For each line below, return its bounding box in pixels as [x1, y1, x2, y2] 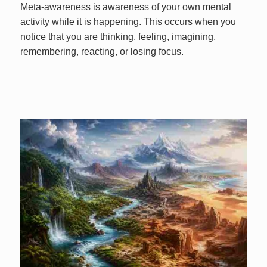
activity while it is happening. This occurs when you [20, 17, 237, 27]
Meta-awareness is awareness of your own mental [20, 2, 232, 13]
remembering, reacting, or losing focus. [20, 46, 184, 57]
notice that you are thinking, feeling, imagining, [20, 32, 216, 42]
